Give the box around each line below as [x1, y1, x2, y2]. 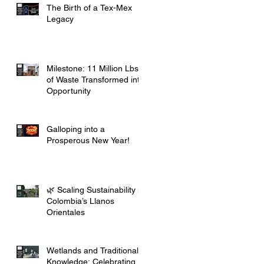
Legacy [47, 14, 74, 24]
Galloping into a [47, 124, 105, 134]
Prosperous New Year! [47, 135, 130, 145]
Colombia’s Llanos [47, 196, 114, 206]
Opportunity [47, 85, 91, 95]
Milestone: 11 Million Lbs [47, 63, 138, 73]
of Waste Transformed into [47, 74, 144, 84]
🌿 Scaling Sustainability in [47, 184, 144, 194]
